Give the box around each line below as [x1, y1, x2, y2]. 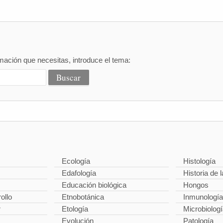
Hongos [183, 181, 209, 189]
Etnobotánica [62, 193, 105, 201]
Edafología [62, 169, 97, 177]
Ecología [62, 157, 91, 165]
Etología [62, 205, 89, 213]
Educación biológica [62, 181, 127, 189]
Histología [183, 157, 216, 165]
